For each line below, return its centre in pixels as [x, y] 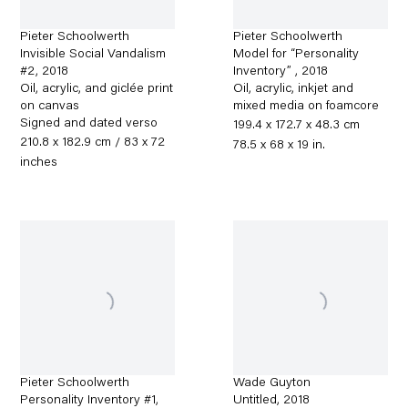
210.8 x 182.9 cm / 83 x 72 [93, 143]
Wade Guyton [272, 384]
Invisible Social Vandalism [93, 55]
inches [39, 163]
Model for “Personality [296, 55]
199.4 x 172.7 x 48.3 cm [297, 126]
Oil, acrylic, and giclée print [97, 90]
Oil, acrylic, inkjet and [294, 90]
